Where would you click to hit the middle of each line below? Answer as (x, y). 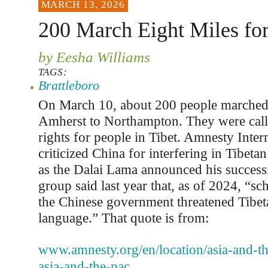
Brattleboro (68, 85)
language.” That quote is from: (123, 218)
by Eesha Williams (94, 57)
